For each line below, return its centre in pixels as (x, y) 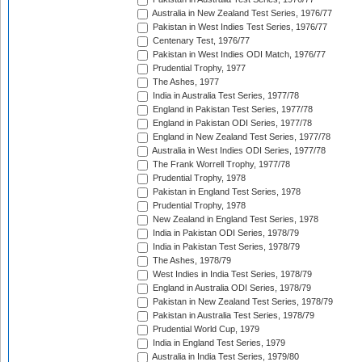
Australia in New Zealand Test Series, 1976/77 (241, 13)
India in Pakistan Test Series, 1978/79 (225, 247)
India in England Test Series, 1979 (218, 343)
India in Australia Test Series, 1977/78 (225, 96)
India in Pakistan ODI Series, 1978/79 (225, 233)
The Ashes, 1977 (185, 82)
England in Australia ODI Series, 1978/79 (231, 288)
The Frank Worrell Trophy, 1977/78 (220, 164)
